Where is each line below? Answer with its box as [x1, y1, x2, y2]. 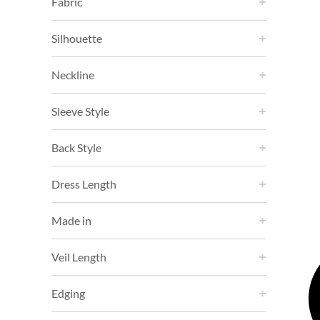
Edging [51, 286, 85, 300]
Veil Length [51, 250, 106, 264]
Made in [51, 214, 91, 227]
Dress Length [51, 177, 116, 191]
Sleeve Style [51, 104, 109, 118]
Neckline [51, 68, 94, 81]
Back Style [51, 141, 101, 154]
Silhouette [51, 31, 102, 45]
